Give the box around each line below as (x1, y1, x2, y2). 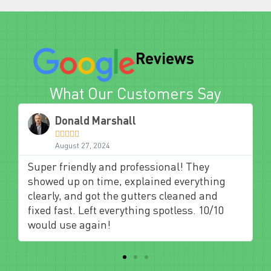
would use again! (28, 217, 111, 231)
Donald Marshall (55, 113, 137, 127)
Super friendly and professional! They (28, 159, 210, 173)
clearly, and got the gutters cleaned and (28, 188, 218, 202)
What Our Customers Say (50, 83, 221, 103)
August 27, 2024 (55, 140, 111, 150)
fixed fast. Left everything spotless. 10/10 (28, 203, 224, 217)
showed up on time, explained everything (28, 174, 226, 188)
